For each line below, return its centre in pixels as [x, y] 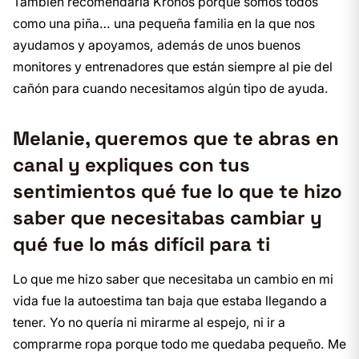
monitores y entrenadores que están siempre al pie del [173, 67]
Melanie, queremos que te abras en [176, 139]
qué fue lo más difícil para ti [141, 244]
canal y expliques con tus [131, 165]
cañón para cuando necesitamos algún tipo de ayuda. [171, 89]
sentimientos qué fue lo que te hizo [177, 192]
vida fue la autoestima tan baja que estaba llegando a [170, 301]
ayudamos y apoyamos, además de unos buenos [157, 46]
